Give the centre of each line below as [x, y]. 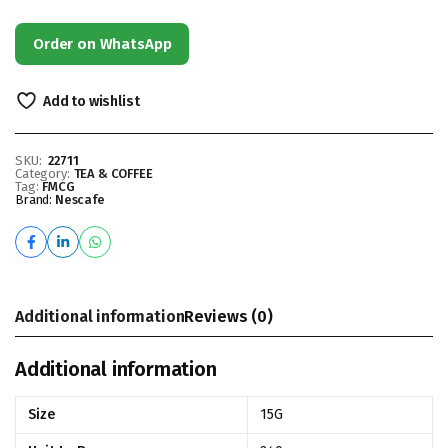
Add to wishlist [91, 101]
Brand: [35, 199]
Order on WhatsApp [102, 44]
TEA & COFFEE [113, 173]
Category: [42, 173]
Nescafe [79, 199]
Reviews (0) [228, 316]
